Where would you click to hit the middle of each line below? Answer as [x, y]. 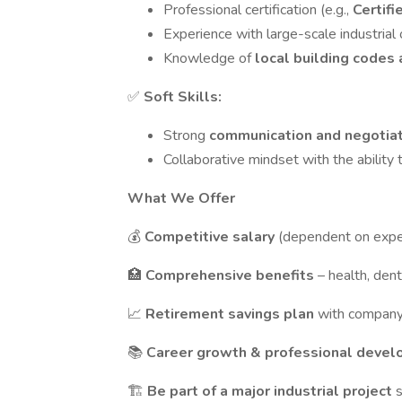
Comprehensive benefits [232, 275]
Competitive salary [211, 237]
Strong [186, 135]
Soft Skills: [183, 97]
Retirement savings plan [232, 314]
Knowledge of [209, 58]
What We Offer [181, 198]
